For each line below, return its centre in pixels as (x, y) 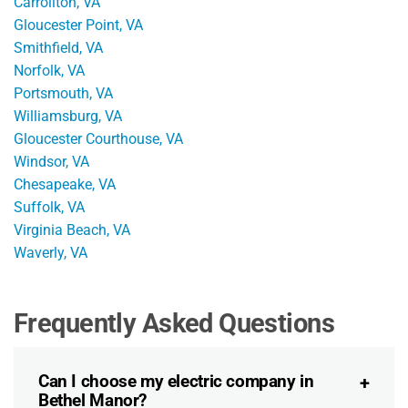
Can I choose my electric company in (176, 381)
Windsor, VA (51, 161)
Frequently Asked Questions (174, 323)
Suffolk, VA (49, 207)
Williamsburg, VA (68, 116)
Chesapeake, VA (65, 184)
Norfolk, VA (49, 70)
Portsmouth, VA (63, 93)
